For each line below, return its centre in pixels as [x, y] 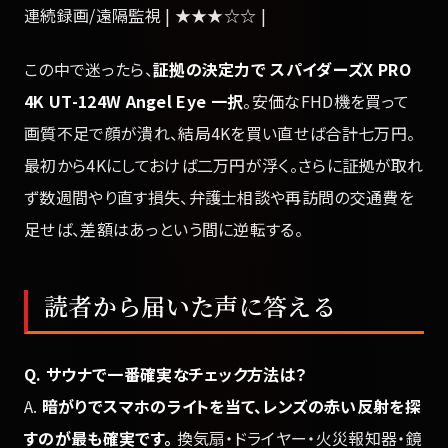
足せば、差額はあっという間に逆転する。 [164, 229]
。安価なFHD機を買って [326, 101]
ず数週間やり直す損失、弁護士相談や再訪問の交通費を [219, 197]
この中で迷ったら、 [88, 69]
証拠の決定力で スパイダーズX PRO [281, 69]
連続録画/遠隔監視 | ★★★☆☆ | [145, 14]
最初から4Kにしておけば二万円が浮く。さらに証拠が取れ [224, 165]
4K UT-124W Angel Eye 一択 [134, 101]
